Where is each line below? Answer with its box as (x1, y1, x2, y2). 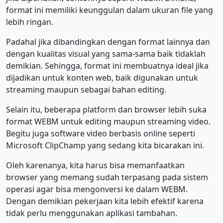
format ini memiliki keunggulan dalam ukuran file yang (6, 4, 213, 15)
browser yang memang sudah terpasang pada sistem (6, 172, 208, 183)
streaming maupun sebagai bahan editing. (6, 84, 166, 95)
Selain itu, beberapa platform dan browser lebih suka (6, 104, 207, 115)
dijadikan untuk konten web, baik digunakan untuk (6, 72, 198, 83)
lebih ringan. (6, 16, 55, 27)
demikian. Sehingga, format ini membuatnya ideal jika (6, 60, 209, 71)
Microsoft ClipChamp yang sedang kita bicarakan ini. (6, 140, 206, 151)
